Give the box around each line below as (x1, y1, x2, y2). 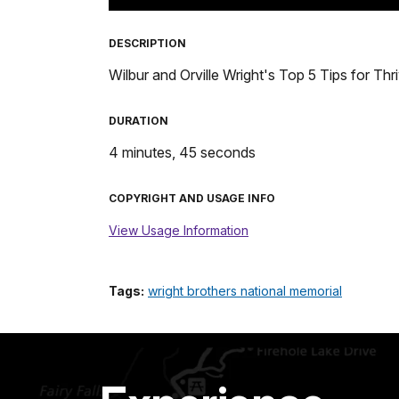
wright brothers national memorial (148, 282, 342, 298)
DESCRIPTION (109, 36, 186, 50)
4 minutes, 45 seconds (109, 142, 256, 161)
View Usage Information (109, 222, 248, 238)
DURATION (109, 113, 168, 127)
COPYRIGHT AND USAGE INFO (109, 191, 275, 205)
